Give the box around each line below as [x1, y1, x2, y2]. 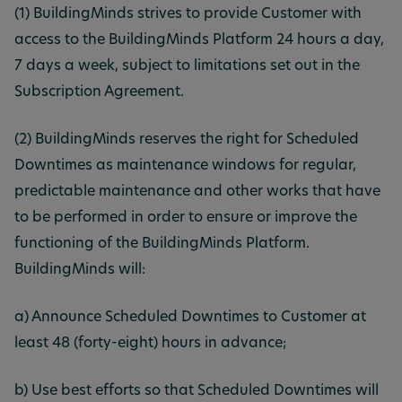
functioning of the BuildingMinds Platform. [14, 237, 310, 251]
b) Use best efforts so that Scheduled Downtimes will [14, 384, 379, 398]
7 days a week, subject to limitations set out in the [14, 59, 360, 74]
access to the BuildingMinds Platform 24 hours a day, [14, 33, 384, 48]
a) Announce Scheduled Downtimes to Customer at [14, 310, 366, 325]
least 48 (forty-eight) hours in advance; [14, 336, 286, 351]
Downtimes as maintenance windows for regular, [14, 159, 356, 173]
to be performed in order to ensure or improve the [14, 211, 357, 225]
